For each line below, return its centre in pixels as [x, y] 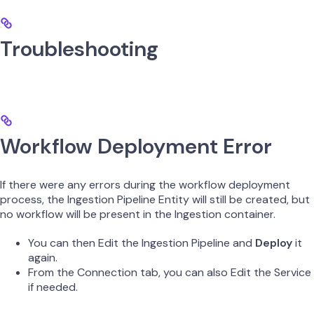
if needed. [53, 287]
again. [43, 258]
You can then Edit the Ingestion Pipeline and [142, 243]
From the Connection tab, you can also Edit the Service [170, 273]
